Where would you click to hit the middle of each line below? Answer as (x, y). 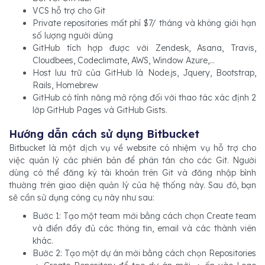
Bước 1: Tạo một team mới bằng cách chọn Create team (144, 216)
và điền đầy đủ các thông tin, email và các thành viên (144, 228)
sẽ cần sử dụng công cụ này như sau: (82, 197)
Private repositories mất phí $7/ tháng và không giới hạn (144, 23)
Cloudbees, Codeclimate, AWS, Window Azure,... (124, 60)
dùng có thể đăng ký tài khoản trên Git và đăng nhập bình (132, 172)
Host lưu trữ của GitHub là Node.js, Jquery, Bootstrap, (144, 72)
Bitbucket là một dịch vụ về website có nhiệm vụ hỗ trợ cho (132, 148)
